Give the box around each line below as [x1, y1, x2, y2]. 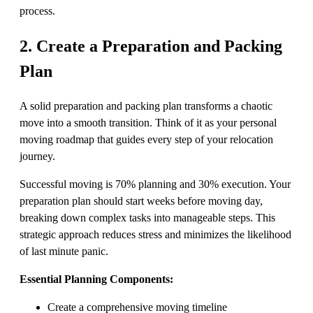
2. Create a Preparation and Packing [20, 36, 282, 55]
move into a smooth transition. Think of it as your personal [20, 116, 277, 129]
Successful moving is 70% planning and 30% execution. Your [20, 177, 291, 190]
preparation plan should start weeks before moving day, [20, 194, 263, 207]
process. [20, 4, 55, 17]
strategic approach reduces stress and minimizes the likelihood [20, 228, 291, 240]
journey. [20, 150, 55, 162]
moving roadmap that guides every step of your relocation [20, 133, 273, 145]
